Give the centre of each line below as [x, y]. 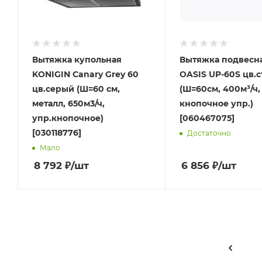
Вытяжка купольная [77, 59]
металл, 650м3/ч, [68, 103]
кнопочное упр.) [216, 103]
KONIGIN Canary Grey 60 [85, 74]
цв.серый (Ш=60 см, [76, 89]
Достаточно [209, 133]
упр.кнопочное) [68, 118]
